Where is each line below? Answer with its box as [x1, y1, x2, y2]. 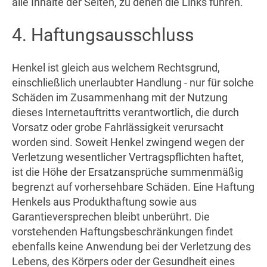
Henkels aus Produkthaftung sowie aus [12, 195, 197, 209]
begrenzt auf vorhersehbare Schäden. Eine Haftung [12, 181, 254, 194]
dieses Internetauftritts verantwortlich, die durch [12, 106, 239, 119]
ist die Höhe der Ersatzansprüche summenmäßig [12, 166, 243, 179]
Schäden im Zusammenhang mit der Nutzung [12, 91, 228, 104]
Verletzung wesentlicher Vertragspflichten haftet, [12, 151, 244, 164]
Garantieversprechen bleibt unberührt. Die [12, 210, 210, 223]
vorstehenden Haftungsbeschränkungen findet [12, 225, 233, 238]
